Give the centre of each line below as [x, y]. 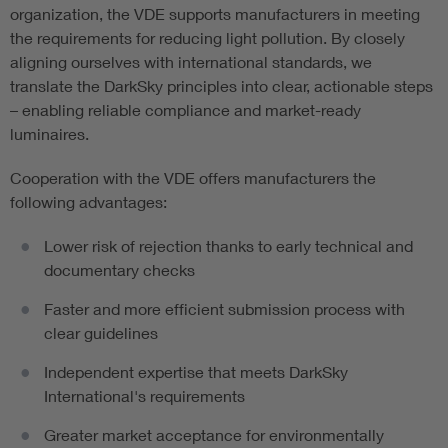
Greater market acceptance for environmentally [214, 435]
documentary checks [119, 270]
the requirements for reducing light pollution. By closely [207, 38]
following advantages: [88, 202]
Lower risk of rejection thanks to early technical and [228, 246]
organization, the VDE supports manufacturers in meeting [215, 14]
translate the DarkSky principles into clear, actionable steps [221, 86]
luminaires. [49, 134]
